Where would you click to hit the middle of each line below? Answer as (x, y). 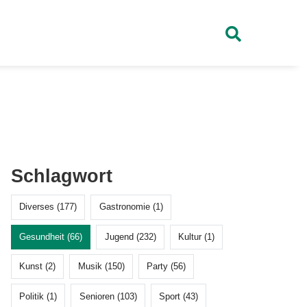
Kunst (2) (38, 267)
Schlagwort (62, 176)
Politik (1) (38, 296)
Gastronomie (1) (131, 207)
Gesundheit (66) (51, 236)
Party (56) (166, 267)
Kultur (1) (196, 236)
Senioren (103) (108, 296)
